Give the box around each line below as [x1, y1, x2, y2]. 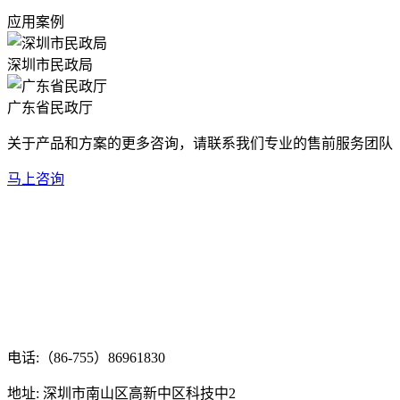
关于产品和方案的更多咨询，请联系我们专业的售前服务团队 [7, 135, 393, 151]
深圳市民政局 [7, 56, 93, 72]
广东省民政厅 [7, 99, 93, 115]
